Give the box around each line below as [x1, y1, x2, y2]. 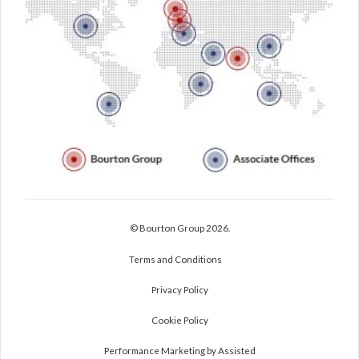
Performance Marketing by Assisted [103, 345, 256, 357]
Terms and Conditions [129, 254, 222, 265]
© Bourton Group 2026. [129, 223, 230, 234]
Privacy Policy [151, 284, 208, 296]
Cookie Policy [151, 315, 208, 326]
